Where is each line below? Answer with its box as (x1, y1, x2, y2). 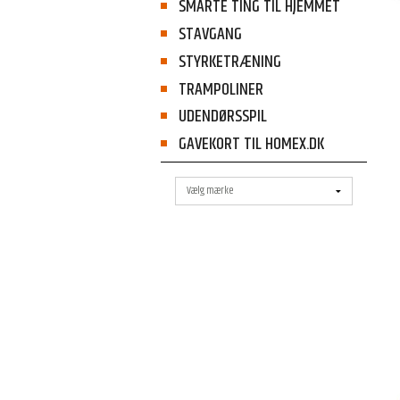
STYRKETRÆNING (178, 48, 281, 75)
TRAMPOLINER (178, 76, 263, 103)
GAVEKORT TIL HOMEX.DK (178, 130, 324, 157)
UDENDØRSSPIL (178, 104, 267, 130)
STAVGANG (178, 21, 242, 48)
